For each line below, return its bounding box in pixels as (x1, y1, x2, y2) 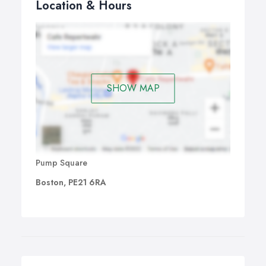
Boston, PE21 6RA (36, 176, 106, 188)
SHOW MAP (106, 81, 160, 96)
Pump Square (36, 156, 87, 169)
